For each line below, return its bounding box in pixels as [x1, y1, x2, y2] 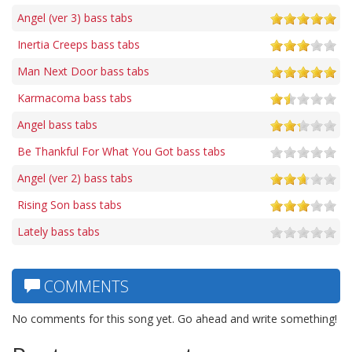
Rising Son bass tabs [17, 196, 122, 212]
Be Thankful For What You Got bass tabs [17, 143, 225, 159]
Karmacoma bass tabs [17, 90, 132, 105]
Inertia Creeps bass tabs [17, 36, 140, 52]
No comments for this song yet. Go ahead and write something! [12, 310, 337, 326]
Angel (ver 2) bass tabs [17, 170, 133, 185]
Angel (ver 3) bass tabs [17, 9, 133, 25]
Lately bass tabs [17, 223, 100, 239]
